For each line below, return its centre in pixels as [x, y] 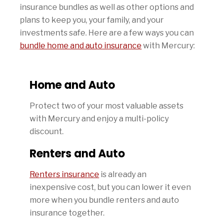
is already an [123, 174]
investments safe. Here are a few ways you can [107, 33]
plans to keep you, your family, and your [92, 20]
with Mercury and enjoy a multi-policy [99, 119]
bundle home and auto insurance [81, 46]
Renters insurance [64, 174]
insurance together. [67, 213]
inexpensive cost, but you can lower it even [110, 187]
